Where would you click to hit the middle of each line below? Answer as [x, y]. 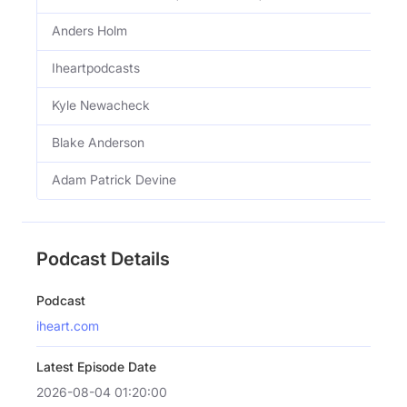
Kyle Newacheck [101, 104]
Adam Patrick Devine [114, 179]
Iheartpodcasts [96, 67]
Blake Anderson [98, 142]
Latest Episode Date [96, 366]
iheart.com [68, 325]
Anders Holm [89, 30]
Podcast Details [103, 258]
